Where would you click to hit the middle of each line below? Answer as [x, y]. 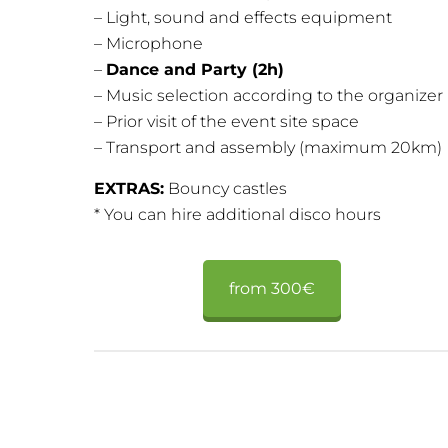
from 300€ [271, 289]
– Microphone [148, 44]
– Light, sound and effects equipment [242, 18]
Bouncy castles [225, 189]
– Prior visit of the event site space [226, 122]
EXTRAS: [128, 189]
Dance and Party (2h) [194, 70]
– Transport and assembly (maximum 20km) [267, 148]
